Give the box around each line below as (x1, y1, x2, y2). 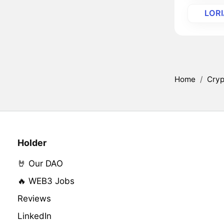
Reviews (17, 193, 51, 204)
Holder (17, 137, 46, 148)
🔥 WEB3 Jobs (17, 176, 74, 186)
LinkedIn (17, 211, 51, 221)
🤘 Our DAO (17, 158, 63, 169)
